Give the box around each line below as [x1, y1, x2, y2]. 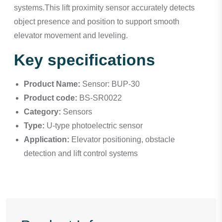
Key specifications [14, 51, 155, 69]
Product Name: [24, 80, 80, 89]
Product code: [24, 94, 77, 103]
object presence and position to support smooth [14, 17, 179, 26]
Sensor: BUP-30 [80, 80, 140, 89]
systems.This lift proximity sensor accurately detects [14, 3, 195, 12]
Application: [24, 135, 69, 144]
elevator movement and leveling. [14, 31, 128, 40]
